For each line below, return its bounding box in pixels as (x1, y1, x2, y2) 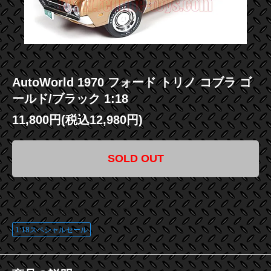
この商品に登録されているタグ (12, 205, 131, 215)
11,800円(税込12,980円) (12, 113, 143, 127)
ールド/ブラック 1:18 (12, 92, 128, 106)
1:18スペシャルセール (15, 226, 88, 235)
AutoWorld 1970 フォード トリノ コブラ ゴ (12, 76, 252, 90)
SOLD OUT (107, 152, 164, 165)
